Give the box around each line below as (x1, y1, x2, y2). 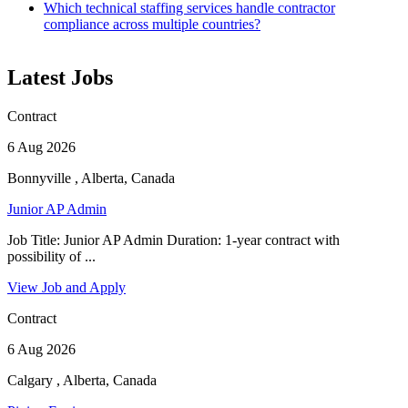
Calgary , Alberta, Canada (7, 372, 157, 389)
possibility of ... (7, 249, 96, 265)
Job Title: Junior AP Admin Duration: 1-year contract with (7, 232, 340, 249)
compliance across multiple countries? (44, 16, 260, 33)
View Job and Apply (7, 280, 126, 296)
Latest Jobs (7, 66, 113, 90)
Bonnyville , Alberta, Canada (7, 170, 175, 187)
